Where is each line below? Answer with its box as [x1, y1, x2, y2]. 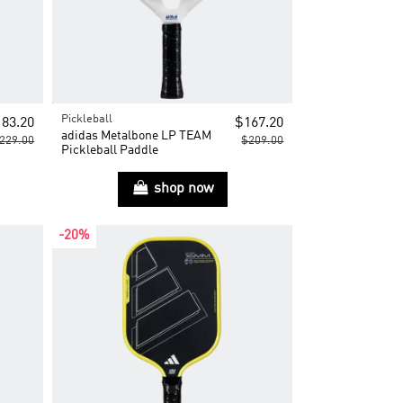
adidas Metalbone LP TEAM [61, 129, 212, 142]
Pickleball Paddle [61, 143, 159, 157]
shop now [153, 182, 214, 197]
